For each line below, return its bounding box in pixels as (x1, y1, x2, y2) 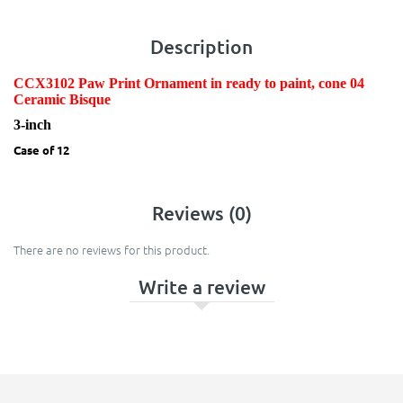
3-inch (13, 117, 51, 133)
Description (150, 34, 253, 59)
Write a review (138, 274, 265, 300)
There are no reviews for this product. (13, 241, 210, 259)
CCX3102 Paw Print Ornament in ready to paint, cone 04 (13, 76, 364, 92)
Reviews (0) (151, 201, 252, 226)
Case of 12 (13, 142, 69, 158)
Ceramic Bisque (13, 92, 111, 108)
